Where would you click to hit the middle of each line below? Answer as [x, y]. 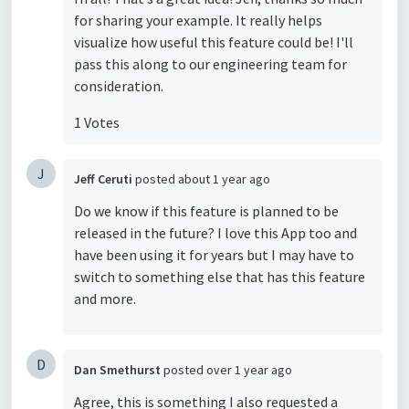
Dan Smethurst [117, 370]
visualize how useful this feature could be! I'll [214, 42]
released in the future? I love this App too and [215, 233]
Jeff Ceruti [103, 179]
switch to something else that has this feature [220, 277]
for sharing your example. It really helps [198, 21]
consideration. [119, 86]
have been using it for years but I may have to [214, 255]
